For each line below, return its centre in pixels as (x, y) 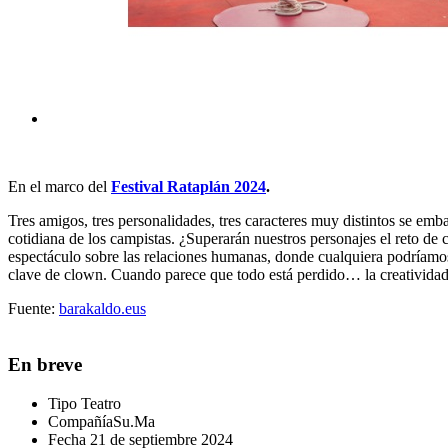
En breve (45, 365)
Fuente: (33, 308)
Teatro (101, 404)
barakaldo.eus (102, 308)
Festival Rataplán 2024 (188, 186)
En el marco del (59, 186)
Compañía (80, 422)
